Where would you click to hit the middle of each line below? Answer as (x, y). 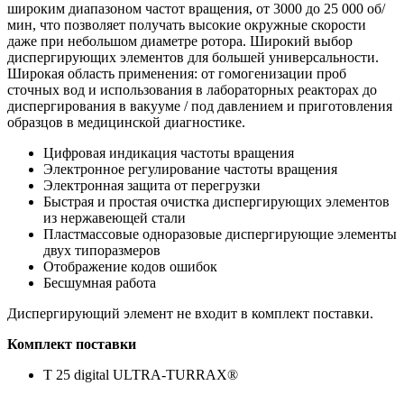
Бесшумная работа (100, 283)
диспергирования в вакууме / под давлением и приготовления (200, 106)
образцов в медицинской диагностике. (126, 123)
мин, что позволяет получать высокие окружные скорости (187, 25)
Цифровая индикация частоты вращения (169, 153)
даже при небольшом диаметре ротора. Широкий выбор (180, 41)
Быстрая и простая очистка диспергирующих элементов (216, 202)
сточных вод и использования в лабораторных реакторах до (192, 90)
